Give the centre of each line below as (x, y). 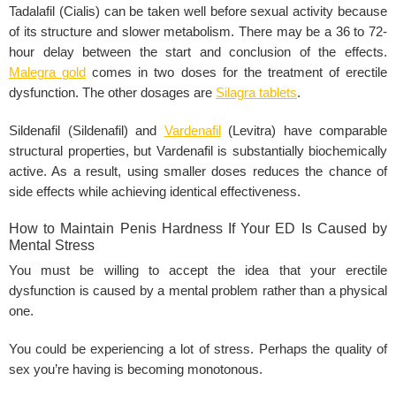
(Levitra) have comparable (304, 131)
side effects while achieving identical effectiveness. (155, 192)
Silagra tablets (256, 93)
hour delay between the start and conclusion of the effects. (198, 53)
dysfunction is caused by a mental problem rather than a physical (198, 291)
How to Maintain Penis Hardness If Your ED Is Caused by (198, 229)
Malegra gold (48, 73)
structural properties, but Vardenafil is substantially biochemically (198, 152)
